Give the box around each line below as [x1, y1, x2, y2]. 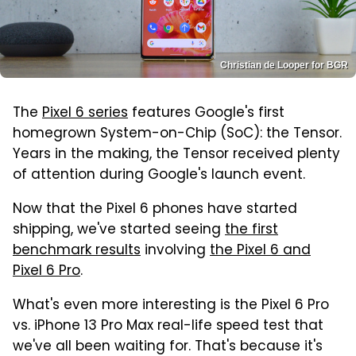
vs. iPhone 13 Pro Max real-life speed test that [13, 315, 323, 338]
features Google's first [128, 102, 284, 125]
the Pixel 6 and [210, 239, 311, 262]
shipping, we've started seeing [13, 219, 225, 242]
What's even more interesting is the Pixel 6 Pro [13, 294, 329, 317]
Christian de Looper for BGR [220, 59, 348, 71]
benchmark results [13, 239, 141, 262]
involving [141, 239, 210, 262]
